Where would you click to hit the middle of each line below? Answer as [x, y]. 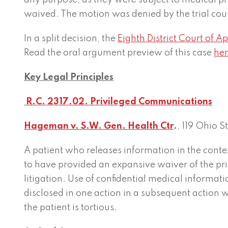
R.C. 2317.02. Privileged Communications [119, 102]
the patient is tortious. [71, 208]
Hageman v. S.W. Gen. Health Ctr [99, 126]
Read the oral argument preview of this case [119, 53]
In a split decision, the [71, 39]
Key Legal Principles [69, 77]
